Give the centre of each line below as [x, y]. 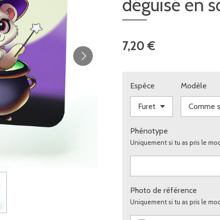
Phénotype [149, 131]
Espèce [142, 85]
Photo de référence [164, 190]
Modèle [193, 85]
